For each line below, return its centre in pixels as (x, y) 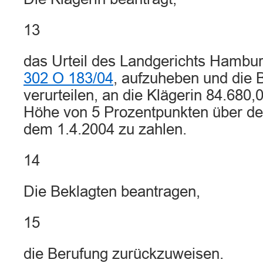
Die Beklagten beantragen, (112, 191)
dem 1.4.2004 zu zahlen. (105, 129)
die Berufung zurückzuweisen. (124, 254)
